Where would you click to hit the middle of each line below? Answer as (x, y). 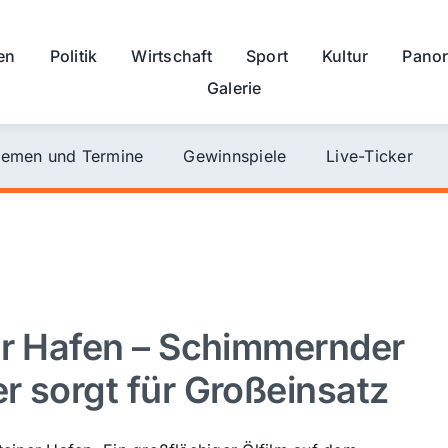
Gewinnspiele (235, 155)
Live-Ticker (369, 155)
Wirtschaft (171, 55)
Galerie (234, 87)
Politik (73, 55)
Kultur (345, 55)
